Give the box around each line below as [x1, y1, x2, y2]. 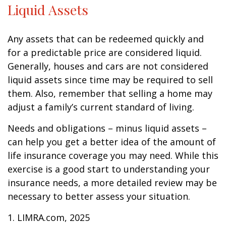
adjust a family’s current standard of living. [8, 101, 194, 113]
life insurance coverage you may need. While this [8, 149, 218, 161]
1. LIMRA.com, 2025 [8, 211, 90, 223]
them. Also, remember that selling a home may [8, 87, 212, 99]
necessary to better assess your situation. [8, 190, 190, 202]
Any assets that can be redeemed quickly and [8, 33, 204, 45]
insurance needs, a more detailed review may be [8, 177, 217, 189]
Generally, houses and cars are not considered [8, 60, 208, 72]
